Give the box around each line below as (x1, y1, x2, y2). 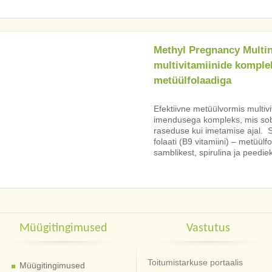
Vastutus (186, 222, 231, 235)
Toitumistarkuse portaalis (148, 257, 243, 268)
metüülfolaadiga (153, 75, 231, 87)
